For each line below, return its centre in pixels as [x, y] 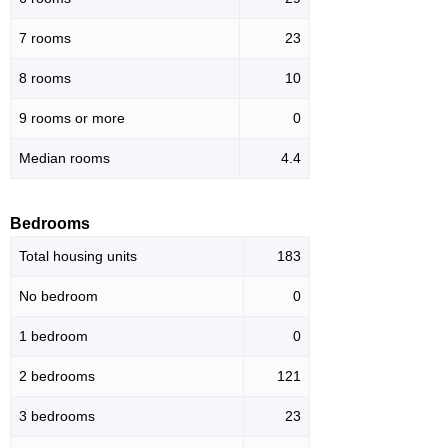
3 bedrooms [57, 416]
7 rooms [45, 38]
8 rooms [45, 78]
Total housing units [78, 256]
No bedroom [58, 296]
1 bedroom [53, 336]
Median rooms [64, 158]
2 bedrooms [57, 376]
